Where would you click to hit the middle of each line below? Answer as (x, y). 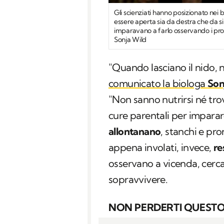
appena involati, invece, (161, 147)
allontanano (135, 131)
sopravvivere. (138, 179)
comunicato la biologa (158, 83)
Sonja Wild (130, 39)
